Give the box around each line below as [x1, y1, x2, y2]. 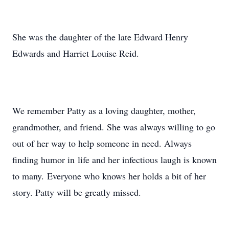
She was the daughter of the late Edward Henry [12, 31, 188, 43]
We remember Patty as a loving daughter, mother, [12, 104, 196, 117]
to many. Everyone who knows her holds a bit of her [12, 170, 206, 182]
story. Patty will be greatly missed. [12, 186, 141, 198]
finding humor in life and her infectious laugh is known [12, 153, 217, 166]
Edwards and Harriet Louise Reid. [12, 47, 139, 59]
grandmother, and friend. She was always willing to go [12, 121, 215, 133]
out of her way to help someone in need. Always [12, 137, 192, 149]
